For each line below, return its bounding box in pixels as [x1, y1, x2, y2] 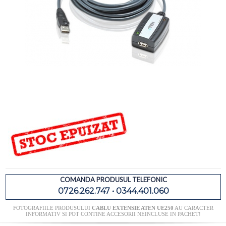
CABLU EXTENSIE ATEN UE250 [91, 205, 174, 211]
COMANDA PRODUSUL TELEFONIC [60, 176, 167, 184]
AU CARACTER [173, 205, 213, 211]
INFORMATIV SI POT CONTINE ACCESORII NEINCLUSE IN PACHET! [25, 211, 201, 217]
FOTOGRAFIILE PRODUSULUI [13, 205, 92, 211]
